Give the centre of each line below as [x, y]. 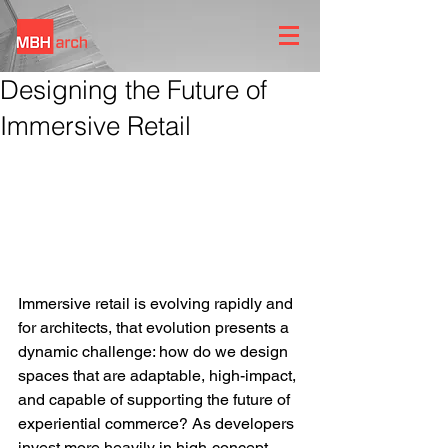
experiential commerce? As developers [158, 424]
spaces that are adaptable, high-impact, [159, 376]
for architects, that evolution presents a [155, 328]
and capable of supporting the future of [156, 400]
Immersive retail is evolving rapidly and [157, 304]
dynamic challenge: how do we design [155, 352]
